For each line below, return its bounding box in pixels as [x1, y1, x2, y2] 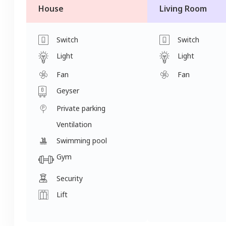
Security [56, 174, 83, 184]
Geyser [56, 85, 79, 95]
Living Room [159, 3, 207, 14]
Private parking [56, 103, 105, 114]
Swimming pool [56, 136, 107, 146]
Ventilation [56, 120, 92, 130]
